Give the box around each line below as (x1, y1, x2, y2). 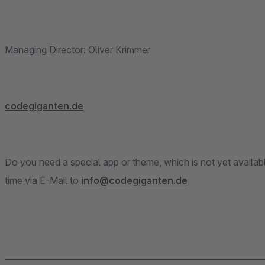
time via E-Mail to (5, 174, 81, 186)
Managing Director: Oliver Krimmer (5, 44, 150, 56)
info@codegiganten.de (81, 174, 188, 186)
